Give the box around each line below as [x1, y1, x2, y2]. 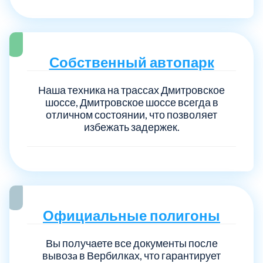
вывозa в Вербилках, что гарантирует [42, 248, 221, 262]
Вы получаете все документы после [45, 236, 218, 249]
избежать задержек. [83, 120, 180, 133]
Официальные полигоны [43, 206, 220, 224]
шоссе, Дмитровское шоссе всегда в [45, 95, 218, 109]
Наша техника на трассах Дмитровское [38, 83, 225, 96]
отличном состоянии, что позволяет [46, 107, 217, 121]
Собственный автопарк [49, 53, 214, 70]
